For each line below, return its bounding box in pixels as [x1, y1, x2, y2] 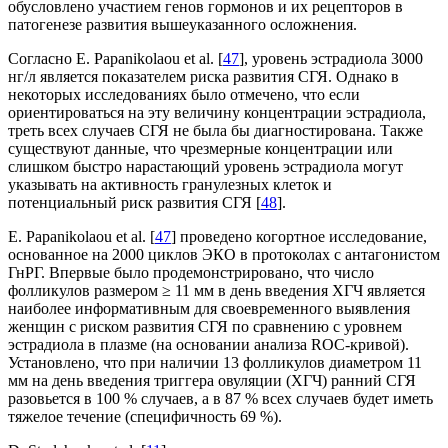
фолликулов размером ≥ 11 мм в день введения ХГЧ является [8, 282, 425, 300]
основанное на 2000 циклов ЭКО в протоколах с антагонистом [8, 246, 440, 264]
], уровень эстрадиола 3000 [239, 50, 423, 68]
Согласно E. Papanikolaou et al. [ [8, 50, 223, 68]
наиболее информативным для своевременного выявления [8, 300, 410, 318]
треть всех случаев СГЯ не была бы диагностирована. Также [8, 122, 423, 140]
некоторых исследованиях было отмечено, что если [8, 86, 360, 104]
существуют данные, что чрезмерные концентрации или [8, 140, 393, 158]
